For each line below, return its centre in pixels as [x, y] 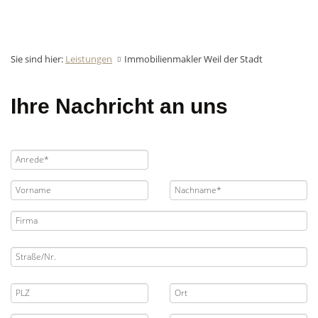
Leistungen [89, 59]
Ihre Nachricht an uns [119, 106]
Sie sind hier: [38, 59]
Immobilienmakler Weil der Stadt [193, 59]
